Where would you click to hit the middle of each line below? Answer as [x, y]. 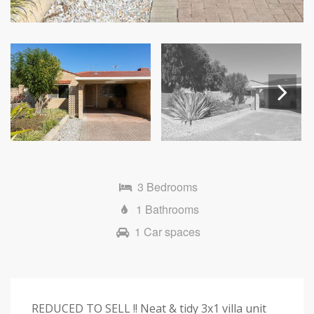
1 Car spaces [167, 231]
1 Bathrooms [167, 209]
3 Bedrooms [167, 186]
